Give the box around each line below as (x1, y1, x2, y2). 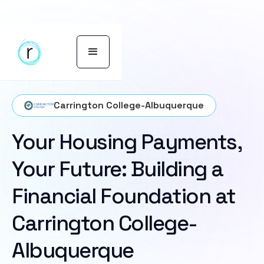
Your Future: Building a (12, 156, 223, 183)
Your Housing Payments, (12, 128, 241, 156)
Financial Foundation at (12, 183, 236, 210)
